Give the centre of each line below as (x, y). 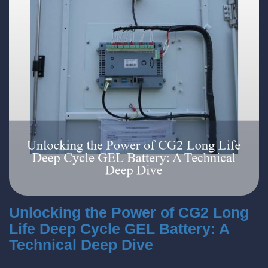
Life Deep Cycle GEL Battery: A (119, 229)
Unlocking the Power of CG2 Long (129, 212)
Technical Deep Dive (81, 245)
